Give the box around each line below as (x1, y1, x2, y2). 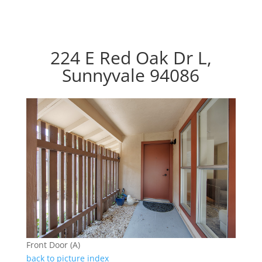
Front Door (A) (26, 239, 80, 251)
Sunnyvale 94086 (62, 63, 200, 88)
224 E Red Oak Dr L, (50, 46, 212, 70)
